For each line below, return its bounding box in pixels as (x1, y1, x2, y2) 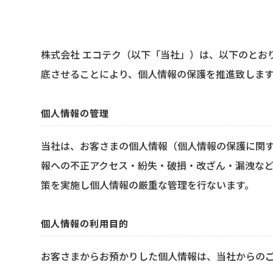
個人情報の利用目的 (41, 216, 129, 230)
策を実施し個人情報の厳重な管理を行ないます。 (41, 177, 255, 192)
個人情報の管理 (41, 105, 110, 119)
